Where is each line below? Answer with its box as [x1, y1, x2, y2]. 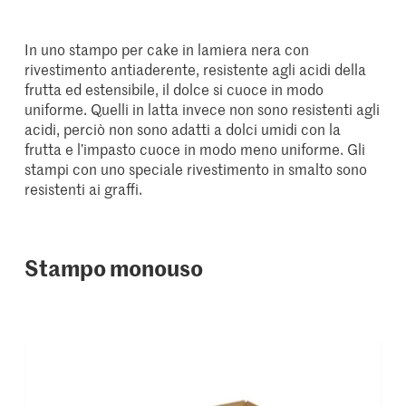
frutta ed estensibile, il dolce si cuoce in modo [24, 78, 324, 99]
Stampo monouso [24, 251, 204, 283]
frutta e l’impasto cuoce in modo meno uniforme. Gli [24, 138, 366, 159]
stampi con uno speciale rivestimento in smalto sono [24, 158, 368, 179]
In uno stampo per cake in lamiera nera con [24, 38, 310, 59]
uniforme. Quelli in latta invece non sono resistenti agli [24, 98, 381, 119]
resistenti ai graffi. [24, 178, 143, 198]
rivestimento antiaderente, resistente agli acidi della [24, 58, 367, 79]
